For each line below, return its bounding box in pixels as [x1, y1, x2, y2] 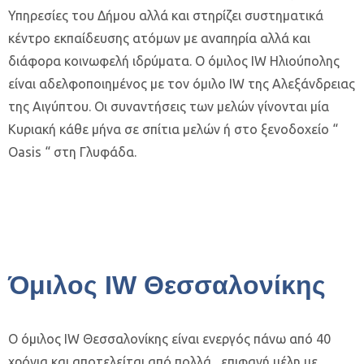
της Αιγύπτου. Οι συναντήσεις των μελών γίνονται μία [8, 99, 329, 114]
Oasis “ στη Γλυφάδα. [8, 145, 136, 159]
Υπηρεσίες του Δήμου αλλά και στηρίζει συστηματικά [8, 8, 323, 23]
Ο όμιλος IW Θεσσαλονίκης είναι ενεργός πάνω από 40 [8, 331, 331, 346]
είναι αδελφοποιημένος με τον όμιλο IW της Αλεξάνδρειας [8, 76, 355, 91]
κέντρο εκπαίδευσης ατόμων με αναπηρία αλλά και [8, 31, 310, 45]
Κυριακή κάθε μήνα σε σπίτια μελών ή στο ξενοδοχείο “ [8, 122, 338, 136]
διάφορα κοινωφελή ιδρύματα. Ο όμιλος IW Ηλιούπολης [8, 54, 340, 68]
